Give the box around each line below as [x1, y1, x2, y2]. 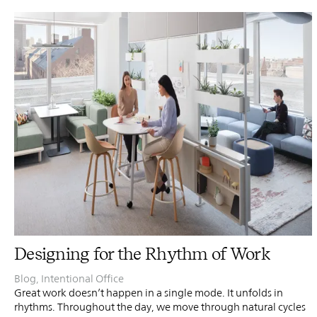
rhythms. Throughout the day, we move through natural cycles [14, 300, 306, 313]
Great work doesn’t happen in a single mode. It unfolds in [14, 286, 283, 299]
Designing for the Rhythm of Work [14, 243, 270, 264]
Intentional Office [41, 272, 124, 284]
